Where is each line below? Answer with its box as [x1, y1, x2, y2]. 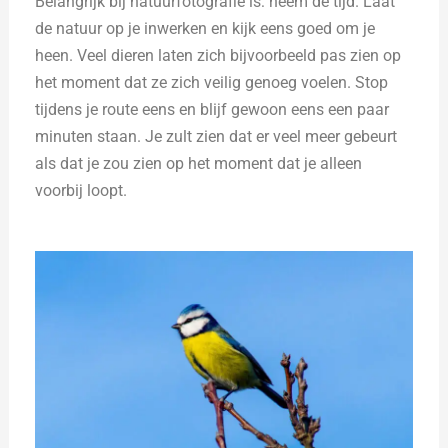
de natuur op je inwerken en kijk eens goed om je [35, 19, 376, 39]
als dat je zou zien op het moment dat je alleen [35, 154, 363, 174]
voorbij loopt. [35, 181, 128, 201]
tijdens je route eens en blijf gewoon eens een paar [35, 100, 390, 120]
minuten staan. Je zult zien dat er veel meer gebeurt [35, 127, 398, 147]
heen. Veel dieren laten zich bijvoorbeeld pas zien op [35, 46, 402, 66]
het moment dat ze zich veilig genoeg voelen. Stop [35, 73, 389, 93]
